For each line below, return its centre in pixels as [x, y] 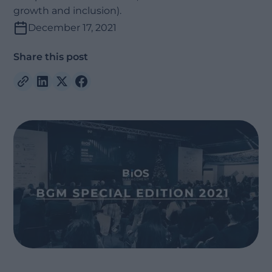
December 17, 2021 [73, 28]
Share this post [51, 57]
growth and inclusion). [68, 11]
